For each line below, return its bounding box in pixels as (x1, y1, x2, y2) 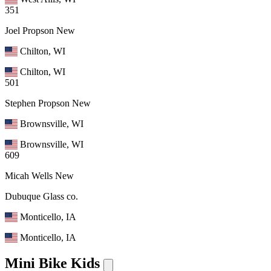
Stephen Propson (5, 97, 70, 108)
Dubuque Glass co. (5, 191, 78, 201)
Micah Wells (5, 170, 53, 181)
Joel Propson (5, 25, 54, 36)
